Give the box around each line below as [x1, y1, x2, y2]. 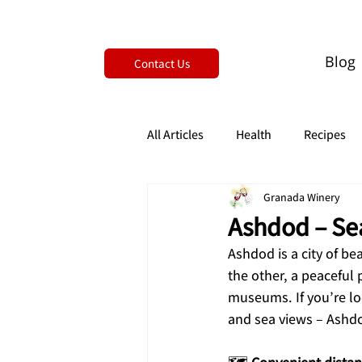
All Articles [147, 126, 204, 144]
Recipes [304, 126, 346, 144]
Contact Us [133, 55, 190, 71]
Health [236, 126, 271, 144]
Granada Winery [263, 189, 340, 204]
